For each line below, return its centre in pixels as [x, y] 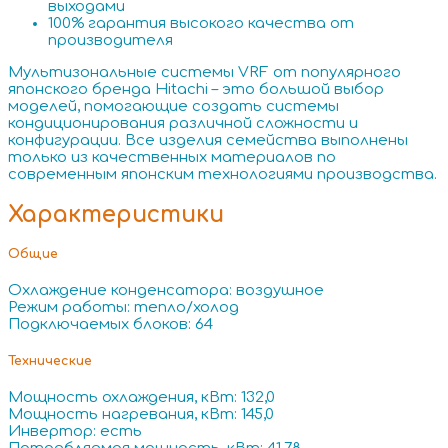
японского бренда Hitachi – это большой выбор [196, 90]
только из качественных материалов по [172, 158]
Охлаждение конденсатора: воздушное [166, 291]
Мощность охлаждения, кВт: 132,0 [141, 397]
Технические [50, 361]
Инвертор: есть [75, 431]
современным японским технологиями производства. [222, 175]
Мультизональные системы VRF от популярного [204, 73]
